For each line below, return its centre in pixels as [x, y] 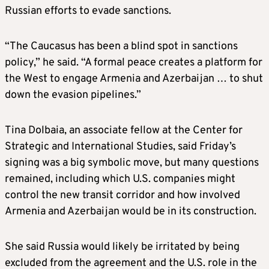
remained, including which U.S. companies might [120, 179]
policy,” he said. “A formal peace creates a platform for [134, 62]
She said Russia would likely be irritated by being [122, 247]
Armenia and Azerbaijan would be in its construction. [131, 211]
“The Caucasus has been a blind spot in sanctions [121, 46]
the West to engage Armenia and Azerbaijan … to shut [134, 79]
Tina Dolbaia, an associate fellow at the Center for [124, 130]
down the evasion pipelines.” [73, 95]
